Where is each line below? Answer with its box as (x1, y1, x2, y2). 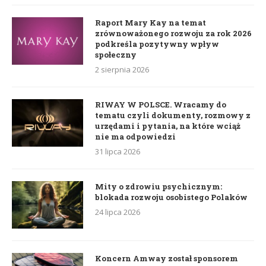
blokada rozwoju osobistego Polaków (95, 191, 248, 202)
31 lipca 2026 (95, 145, 140, 157)
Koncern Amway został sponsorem (95, 252, 238, 264)
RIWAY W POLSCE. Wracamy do (95, 99, 226, 110)
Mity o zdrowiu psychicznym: (95, 180, 222, 192)
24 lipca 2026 (95, 206, 140, 217)
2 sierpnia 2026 (95, 64, 149, 75)
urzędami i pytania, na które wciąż (95, 120, 240, 131)
